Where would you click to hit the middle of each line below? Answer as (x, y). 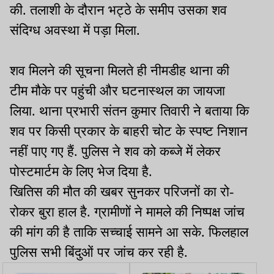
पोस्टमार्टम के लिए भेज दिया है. (81, 172)
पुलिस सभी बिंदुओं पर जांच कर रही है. (99, 253)
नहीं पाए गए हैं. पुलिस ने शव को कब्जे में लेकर (115, 152)
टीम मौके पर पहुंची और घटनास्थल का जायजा (117, 91)
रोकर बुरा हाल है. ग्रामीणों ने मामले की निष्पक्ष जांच (127, 212)
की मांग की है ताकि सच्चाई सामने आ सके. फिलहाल (129, 232)
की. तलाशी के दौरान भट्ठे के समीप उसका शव (118, 10)
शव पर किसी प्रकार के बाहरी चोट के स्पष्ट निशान (129, 131)
